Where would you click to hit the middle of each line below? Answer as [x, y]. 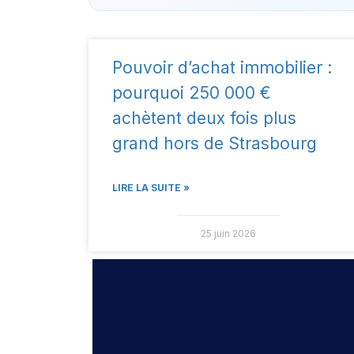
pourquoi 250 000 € [192, 93]
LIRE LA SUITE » [151, 188]
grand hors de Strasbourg [215, 144]
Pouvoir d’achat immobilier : [222, 68]
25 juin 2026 [228, 234]
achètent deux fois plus [204, 119]
